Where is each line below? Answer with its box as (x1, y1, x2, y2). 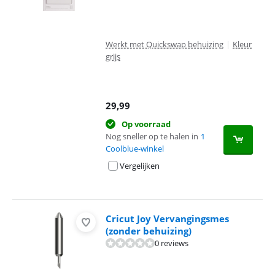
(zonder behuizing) (106, 225, 192, 237)
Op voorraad (122, 118, 171, 130)
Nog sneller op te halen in (106, 131, 198, 142)
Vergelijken (120, 160, 160, 171)
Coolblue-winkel (106, 143, 164, 154)
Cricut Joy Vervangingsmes (106, 212, 229, 225)
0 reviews (155, 238, 188, 249)
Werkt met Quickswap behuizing (106, 39, 223, 50)
